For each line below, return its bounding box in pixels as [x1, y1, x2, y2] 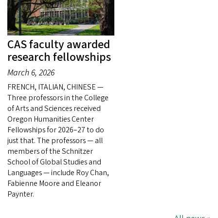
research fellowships [7, 48, 111, 66]
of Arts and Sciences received [7, 103, 101, 114]
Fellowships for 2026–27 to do [7, 124, 104, 135]
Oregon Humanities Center [7, 113, 94, 125]
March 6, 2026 [7, 66, 54, 79]
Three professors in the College [7, 92, 109, 103]
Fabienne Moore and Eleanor [7, 178, 101, 189]
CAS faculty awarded [7, 36, 110, 53]
